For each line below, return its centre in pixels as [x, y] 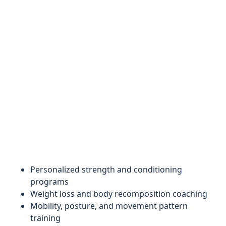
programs [49, 182]
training [45, 218]
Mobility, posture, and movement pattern [109, 206]
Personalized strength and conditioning [106, 169]
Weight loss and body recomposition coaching [119, 194]
